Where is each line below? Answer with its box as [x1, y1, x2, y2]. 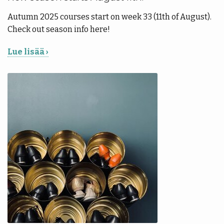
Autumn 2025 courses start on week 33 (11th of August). [7, 11, 211, 21]
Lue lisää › [7, 46, 48, 56]
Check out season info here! [7, 24, 110, 34]
